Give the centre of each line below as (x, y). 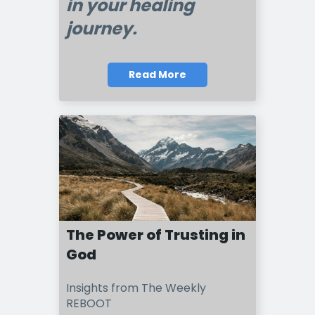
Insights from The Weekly (136, 288)
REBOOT (89, 303)
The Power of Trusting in (156, 235)
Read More (157, 75)
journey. (102, 28)
